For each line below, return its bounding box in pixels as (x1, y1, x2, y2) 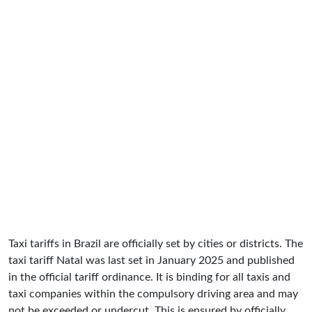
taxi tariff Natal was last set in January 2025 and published (8, 254, 295, 266)
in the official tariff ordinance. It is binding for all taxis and (8, 271, 290, 283)
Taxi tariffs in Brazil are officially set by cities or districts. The (8, 237, 303, 249)
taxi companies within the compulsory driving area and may (8, 288, 298, 299)
